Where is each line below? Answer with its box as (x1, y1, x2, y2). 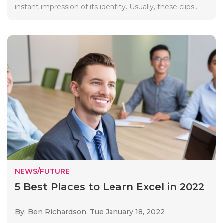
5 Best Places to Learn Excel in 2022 (15, 180, 204, 193)
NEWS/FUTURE (15, 166, 70, 176)
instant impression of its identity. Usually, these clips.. (15, 2, 197, 11)
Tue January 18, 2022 (90, 207, 165, 216)
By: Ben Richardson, (15, 207, 90, 216)
